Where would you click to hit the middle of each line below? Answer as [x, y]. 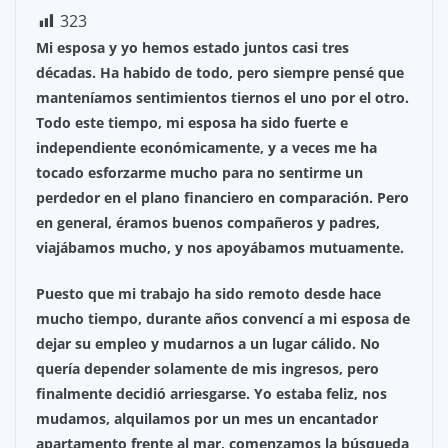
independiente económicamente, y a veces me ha [206, 148]
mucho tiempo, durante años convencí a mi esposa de [223, 319]
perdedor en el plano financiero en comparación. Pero [222, 198]
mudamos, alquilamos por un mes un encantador [207, 419]
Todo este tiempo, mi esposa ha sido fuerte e [192, 123]
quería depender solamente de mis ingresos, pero [207, 369]
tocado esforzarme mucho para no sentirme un [199, 173]
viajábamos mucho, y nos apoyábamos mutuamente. [220, 248]
